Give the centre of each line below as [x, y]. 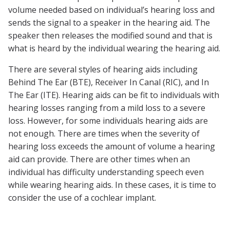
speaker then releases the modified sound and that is [110, 35]
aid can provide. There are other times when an [99, 159]
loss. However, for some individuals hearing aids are [108, 120]
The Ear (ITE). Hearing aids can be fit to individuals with [114, 95]
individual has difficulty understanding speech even [106, 172]
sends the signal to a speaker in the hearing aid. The [109, 22]
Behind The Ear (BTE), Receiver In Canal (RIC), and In [109, 82]
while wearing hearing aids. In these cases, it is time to [112, 185]
